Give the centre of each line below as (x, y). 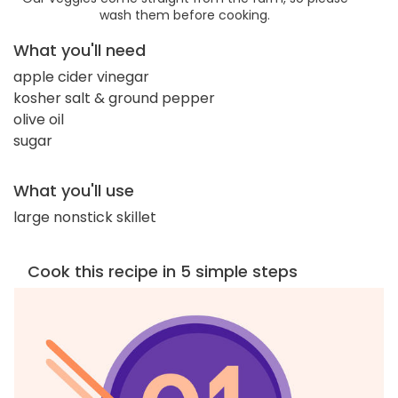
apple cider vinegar (81, 76)
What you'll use (74, 190)
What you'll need (80, 50)
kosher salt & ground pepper (114, 98)
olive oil (39, 119)
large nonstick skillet (85, 217)
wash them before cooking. (185, 15)
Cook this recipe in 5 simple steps (163, 271)
